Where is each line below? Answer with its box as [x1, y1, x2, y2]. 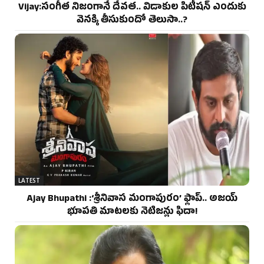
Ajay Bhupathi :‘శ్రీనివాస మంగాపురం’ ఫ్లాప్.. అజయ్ [27, 193, 237, 207]
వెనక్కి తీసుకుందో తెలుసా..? [77, 14, 187, 28]
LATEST [18, 176, 40, 185]
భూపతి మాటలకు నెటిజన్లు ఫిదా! [67, 206, 197, 220]
